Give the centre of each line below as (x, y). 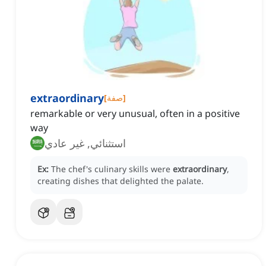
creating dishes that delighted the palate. (121, 181)
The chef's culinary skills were (112, 169)
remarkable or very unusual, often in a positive (135, 114)
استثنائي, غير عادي (85, 143)
